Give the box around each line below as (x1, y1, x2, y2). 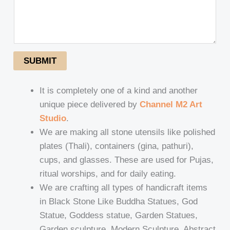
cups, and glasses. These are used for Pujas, (40, 155, 214, 165)
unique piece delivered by (40, 100, 140, 110)
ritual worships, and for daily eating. (40, 169, 177, 179)
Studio (40, 113, 67, 124)
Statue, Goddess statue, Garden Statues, (40, 210, 198, 221)
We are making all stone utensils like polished (40, 127, 216, 138)
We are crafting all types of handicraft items (40, 183, 208, 193)
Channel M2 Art (140, 100, 203, 110)
